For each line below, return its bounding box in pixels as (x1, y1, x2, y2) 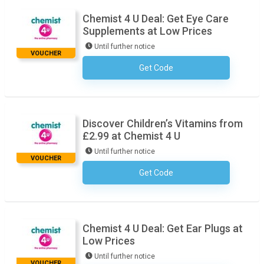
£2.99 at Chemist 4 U (82, 130, 180, 142)
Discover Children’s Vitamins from (82, 117, 243, 130)
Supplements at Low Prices (82, 25, 212, 37)
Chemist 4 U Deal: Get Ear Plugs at (82, 222, 243, 235)
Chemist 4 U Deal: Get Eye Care (82, 12, 229, 25)
